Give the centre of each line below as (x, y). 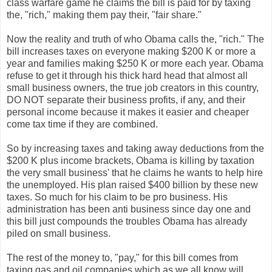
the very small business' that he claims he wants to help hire (135, 172)
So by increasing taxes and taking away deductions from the (135, 148)
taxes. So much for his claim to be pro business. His (117, 197)
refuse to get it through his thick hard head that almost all (127, 75)
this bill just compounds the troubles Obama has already (127, 221)
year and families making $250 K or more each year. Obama (135, 63)
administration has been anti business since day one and (129, 209)
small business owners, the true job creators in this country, (133, 87)
